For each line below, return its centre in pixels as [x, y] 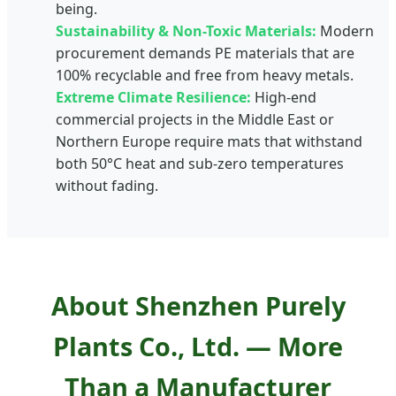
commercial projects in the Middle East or [195, 119]
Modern [345, 30]
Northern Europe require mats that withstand [209, 141]
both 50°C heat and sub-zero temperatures [200, 163]
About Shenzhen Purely [198, 305]
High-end [284, 97]
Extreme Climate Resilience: [153, 97]
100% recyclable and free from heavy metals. [205, 75]
